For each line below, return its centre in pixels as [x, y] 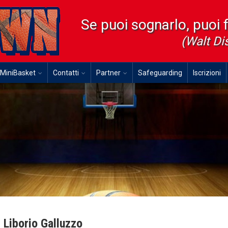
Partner [108, 73]
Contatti [66, 73]
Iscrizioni [207, 73]
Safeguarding [160, 73]
